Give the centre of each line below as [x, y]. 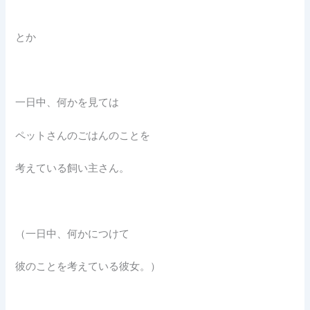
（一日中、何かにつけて [73, 234]
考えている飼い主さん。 [73, 168]
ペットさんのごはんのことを [83, 135]
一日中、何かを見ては [67, 103]
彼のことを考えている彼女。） [88, 266]
